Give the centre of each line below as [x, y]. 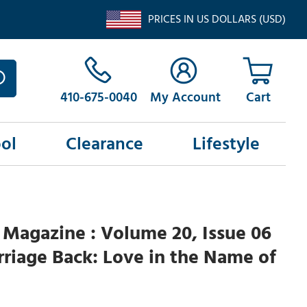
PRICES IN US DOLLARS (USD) [217, 19]
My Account [185, 98]
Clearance [104, 144]
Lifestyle [226, 144]
